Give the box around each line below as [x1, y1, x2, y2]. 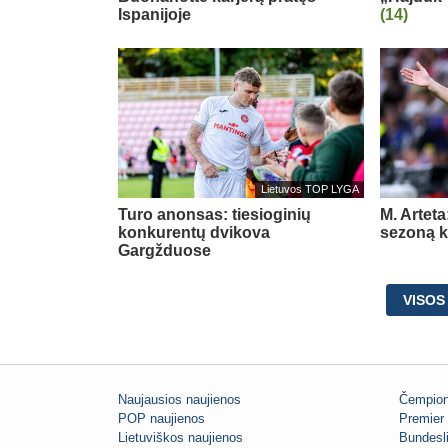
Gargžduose [118, 241, 211, 259]
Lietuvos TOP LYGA [260, 183, 359, 196]
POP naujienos [118, 411, 205, 427]
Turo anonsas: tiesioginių [118, 205, 311, 223]
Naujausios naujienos [118, 392, 241, 408]
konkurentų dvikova [118, 223, 270, 241]
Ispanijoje [118, 5, 191, 23]
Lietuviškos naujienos [118, 430, 243, 446]
